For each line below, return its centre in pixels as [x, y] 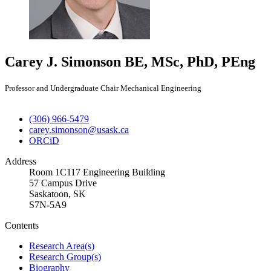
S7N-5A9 [48, 204]
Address [21, 161]
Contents [22, 225]
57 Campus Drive [63, 183]
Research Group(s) [65, 256]
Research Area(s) [62, 246]
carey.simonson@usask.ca [79, 129]
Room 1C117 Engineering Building [97, 172]
